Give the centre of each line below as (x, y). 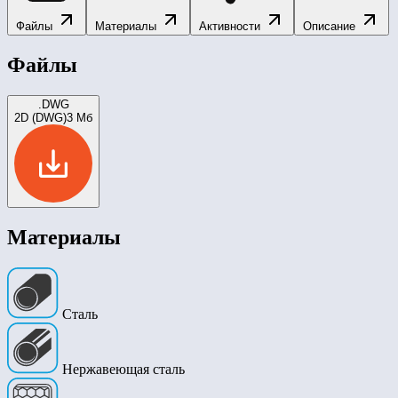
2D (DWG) (40, 117)
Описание (331, 26)
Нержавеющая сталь (122, 369)
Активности (231, 26)
